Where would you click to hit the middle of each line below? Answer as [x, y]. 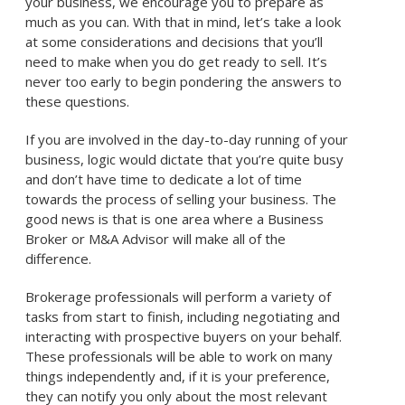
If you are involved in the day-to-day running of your [187, 139]
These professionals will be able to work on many [179, 356]
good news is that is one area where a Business [175, 219]
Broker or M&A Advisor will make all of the [156, 239]
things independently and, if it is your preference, [178, 376]
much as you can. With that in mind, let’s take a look [184, 22]
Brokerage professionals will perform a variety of [179, 297]
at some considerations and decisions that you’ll [174, 42]
